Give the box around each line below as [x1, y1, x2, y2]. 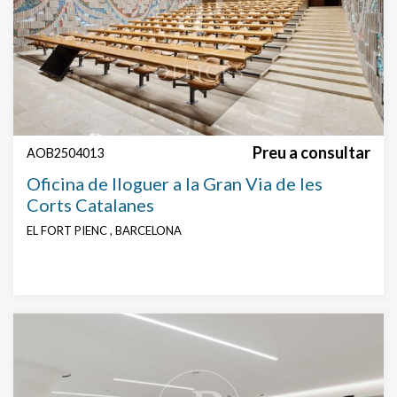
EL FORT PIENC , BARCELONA [27, 223, 182, 238]
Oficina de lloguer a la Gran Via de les [27, 173, 323, 195]
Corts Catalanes [27, 194, 154, 216]
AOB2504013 [27, 145, 104, 161]
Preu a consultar [253, 143, 370, 163]
